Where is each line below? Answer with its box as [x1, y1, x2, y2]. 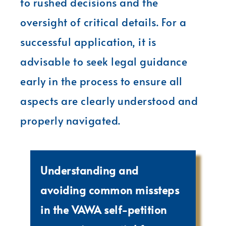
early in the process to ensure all [20, 73, 182, 88]
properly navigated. [20, 112, 121, 128]
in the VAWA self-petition [40, 202, 167, 217]
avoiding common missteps [40, 182, 179, 197]
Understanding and [40, 162, 139, 178]
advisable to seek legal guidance [20, 53, 187, 69]
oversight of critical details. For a [20, 14, 186, 29]
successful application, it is [20, 34, 156, 49]
